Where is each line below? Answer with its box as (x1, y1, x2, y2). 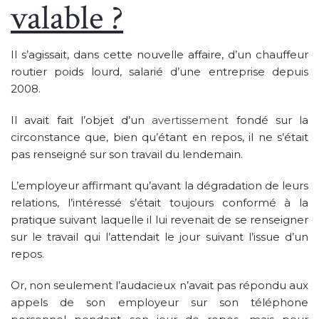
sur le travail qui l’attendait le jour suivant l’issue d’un (11, 229, 308, 244)
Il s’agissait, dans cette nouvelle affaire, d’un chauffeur (11, 47, 308, 61)
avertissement (152, 113, 229, 127)
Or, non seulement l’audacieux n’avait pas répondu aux (11, 278, 308, 292)
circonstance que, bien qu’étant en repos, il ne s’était (11, 130, 308, 144)
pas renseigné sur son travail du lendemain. (11, 147, 243, 161)
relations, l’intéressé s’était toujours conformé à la (11, 195, 308, 209)
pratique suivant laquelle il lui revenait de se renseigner (11, 212, 308, 226)
